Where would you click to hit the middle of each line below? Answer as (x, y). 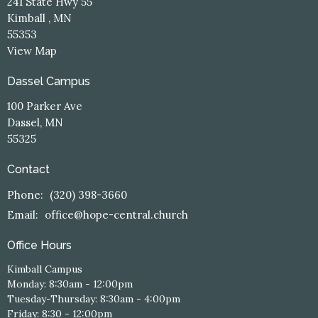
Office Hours (39, 245)
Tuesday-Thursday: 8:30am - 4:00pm (94, 299)
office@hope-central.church (116, 214)
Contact (28, 170)
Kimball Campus (45, 269)
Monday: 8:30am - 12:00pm (70, 284)
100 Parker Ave (45, 106)
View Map (32, 50)
